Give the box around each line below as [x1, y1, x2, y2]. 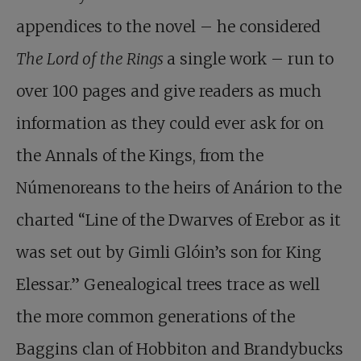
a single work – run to [167, 49, 334, 68]
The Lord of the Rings [16, 49, 167, 68]
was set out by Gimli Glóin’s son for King [16, 243, 322, 262]
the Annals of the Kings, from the [16, 146, 263, 165]
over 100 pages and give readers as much [16, 81, 322, 101]
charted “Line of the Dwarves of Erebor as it [16, 210, 341, 230]
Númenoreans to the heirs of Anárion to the [16, 178, 342, 197]
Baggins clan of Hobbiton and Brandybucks [16, 339, 343, 359]
